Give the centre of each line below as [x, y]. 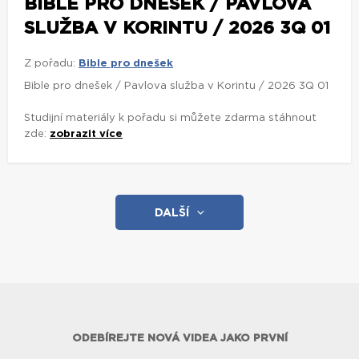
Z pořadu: [50, 64]
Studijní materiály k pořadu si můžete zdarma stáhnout [170, 119]
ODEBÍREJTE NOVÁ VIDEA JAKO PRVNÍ [179, 339]
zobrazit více [86, 135]
